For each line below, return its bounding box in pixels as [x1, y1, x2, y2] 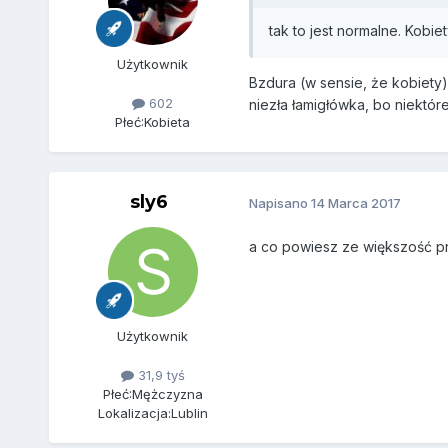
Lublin [170, 404, 208, 421]
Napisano [248, 195, 311, 212]
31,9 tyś [133, 366, 185, 383]
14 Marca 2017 [310, 195, 401, 212]
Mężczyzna [131, 385, 203, 402]
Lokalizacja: [97, 404, 171, 421]
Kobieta [144, 113, 191, 130]
